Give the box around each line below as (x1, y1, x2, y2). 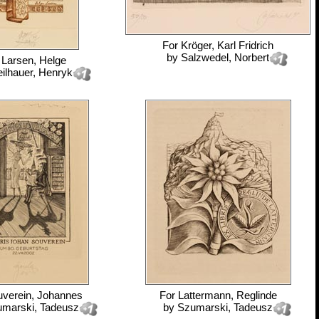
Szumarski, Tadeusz (177, 301, 273, 313)
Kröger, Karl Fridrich (181, 39, 273, 51)
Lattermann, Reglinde (177, 289, 277, 301)
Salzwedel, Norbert (181, 51, 269, 63)
